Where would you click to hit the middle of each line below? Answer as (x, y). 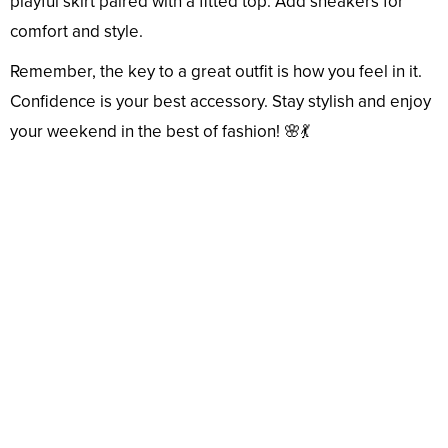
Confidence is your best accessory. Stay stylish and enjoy (220, 101)
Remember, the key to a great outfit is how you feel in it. (216, 71)
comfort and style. (76, 31)
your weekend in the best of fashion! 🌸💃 (160, 131)
